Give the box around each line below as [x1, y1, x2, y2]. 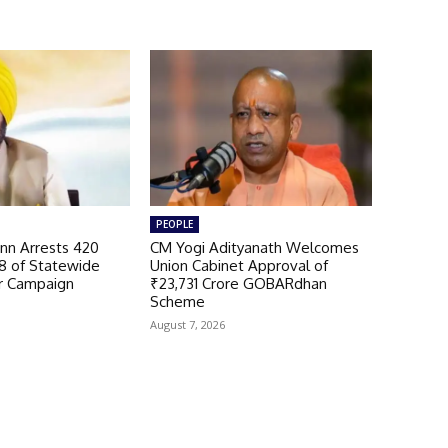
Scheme [149, 291, 205, 311]
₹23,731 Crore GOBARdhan [149, 273, 327, 293]
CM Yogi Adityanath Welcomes [149, 237, 359, 257]
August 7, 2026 [149, 316, 225, 332]
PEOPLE [155, 216, 193, 231]
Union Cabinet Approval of [149, 255, 328, 275]
